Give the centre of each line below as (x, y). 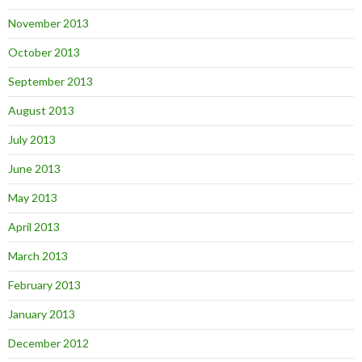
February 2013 (44, 285)
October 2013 (44, 52)
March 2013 (38, 256)
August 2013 (41, 110)
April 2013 (34, 227)
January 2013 (42, 314)
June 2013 (34, 168)
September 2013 (51, 81)
